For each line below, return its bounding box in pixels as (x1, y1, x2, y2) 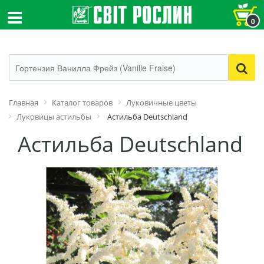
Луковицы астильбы (16, 111, 91, 122)
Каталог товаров (52, 97, 113, 108)
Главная (9, 97, 38, 108)
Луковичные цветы (126, 97, 197, 108)
